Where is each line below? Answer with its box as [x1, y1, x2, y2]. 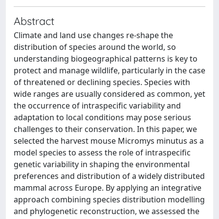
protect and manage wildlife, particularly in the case [14, 65, 205, 76]
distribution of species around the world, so [14, 42, 176, 52]
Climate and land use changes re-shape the [14, 30, 173, 41]
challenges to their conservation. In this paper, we [14, 124, 197, 134]
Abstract [14, 14, 54, 27]
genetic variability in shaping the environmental [14, 159, 190, 170]
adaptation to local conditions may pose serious [14, 112, 191, 123]
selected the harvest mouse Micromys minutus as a [14, 135, 204, 146]
